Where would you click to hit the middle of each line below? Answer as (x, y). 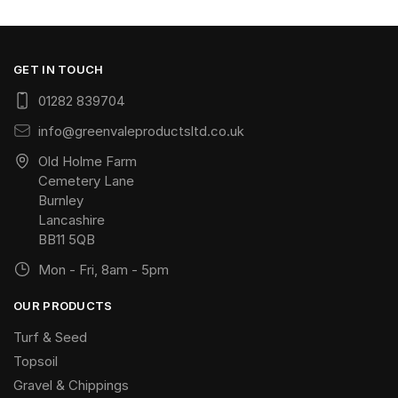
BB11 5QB (67, 240)
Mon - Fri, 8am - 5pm (103, 270)
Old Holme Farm (88, 162)
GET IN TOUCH (59, 70)
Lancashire (72, 220)
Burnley (61, 201)
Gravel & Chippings (71, 386)
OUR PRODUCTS (63, 306)
